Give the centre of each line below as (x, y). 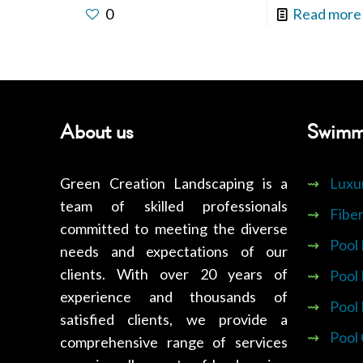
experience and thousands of (174, 296)
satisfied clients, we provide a (174, 319)
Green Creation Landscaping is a (174, 183)
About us (97, 132)
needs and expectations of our (174, 251)
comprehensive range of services (174, 342)
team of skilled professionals (174, 205)
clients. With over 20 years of (174, 273)
